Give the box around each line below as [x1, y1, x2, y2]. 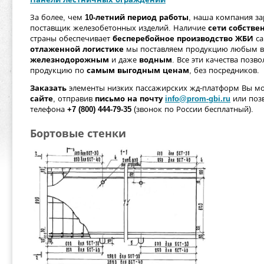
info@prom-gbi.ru [165, 94, 230, 103]
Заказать [30, 84, 67, 93]
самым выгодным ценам [87, 66, 189, 75]
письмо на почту [95, 94, 163, 103]
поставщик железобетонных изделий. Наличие [30, 24, 208, 32]
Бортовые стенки [30, 128, 126, 140]
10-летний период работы [85, 13, 189, 22]
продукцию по [30, 66, 87, 75]
